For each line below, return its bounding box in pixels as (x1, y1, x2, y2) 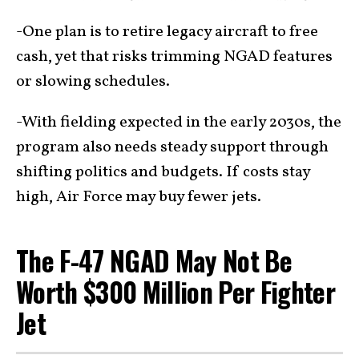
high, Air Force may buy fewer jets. (16, 186, 261, 209)
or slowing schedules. (16, 71, 170, 94)
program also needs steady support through (16, 136, 329, 159)
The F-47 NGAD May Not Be (16, 240, 292, 281)
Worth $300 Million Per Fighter (16, 272, 336, 313)
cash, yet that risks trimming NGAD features (16, 46, 333, 69)
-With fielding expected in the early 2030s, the (16, 111, 341, 135)
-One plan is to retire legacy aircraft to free (16, 21, 318, 44)
